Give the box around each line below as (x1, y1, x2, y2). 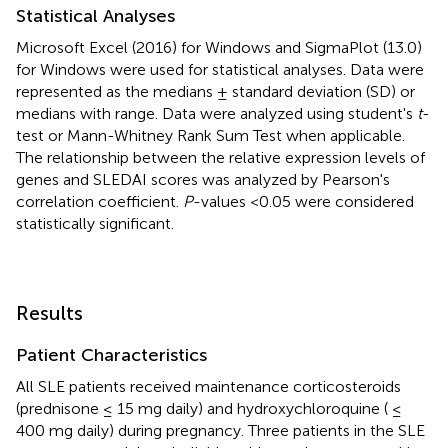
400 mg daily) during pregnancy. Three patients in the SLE (16, 420, 425, 440)
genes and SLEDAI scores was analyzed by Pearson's (16, 169, 390, 189)
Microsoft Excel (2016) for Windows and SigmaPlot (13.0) (16, 37, 422, 57)
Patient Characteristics (16, 343, 207, 366)
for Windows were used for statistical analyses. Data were (16, 59, 424, 79)
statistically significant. (16, 213, 174, 233)
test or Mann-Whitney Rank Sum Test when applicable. (16, 125, 405, 145)
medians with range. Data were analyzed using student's (16, 103, 417, 123)
